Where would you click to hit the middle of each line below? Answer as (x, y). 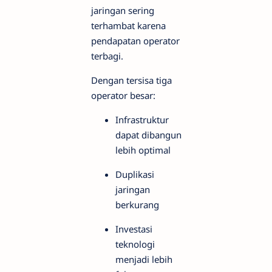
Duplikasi (135, 174)
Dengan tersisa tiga (131, 80)
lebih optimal (143, 150)
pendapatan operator (135, 40)
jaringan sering (123, 10)
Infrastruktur (142, 119)
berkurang (137, 204)
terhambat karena (128, 25)
